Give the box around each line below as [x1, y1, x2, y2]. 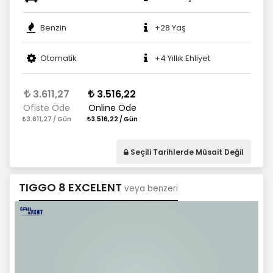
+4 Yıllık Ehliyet [155, 52, 210, 64]
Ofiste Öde [23, 102, 70, 115]
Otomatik [40, 52, 77, 64]
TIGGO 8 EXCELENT [19, 180, 124, 196]
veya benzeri [124, 183, 178, 195]
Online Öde [88, 102, 136, 115]
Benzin [40, 21, 66, 34]
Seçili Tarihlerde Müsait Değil [129, 146, 244, 157]
